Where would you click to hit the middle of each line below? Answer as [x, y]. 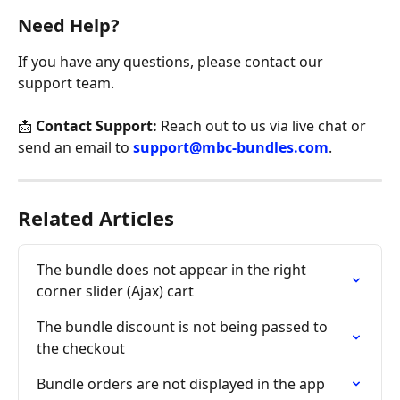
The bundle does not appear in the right [173, 270]
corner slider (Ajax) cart [115, 292]
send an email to [75, 148]
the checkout [81, 349]
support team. [66, 83]
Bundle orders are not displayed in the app [181, 384]
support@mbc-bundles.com [231, 148]
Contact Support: [96, 126]
